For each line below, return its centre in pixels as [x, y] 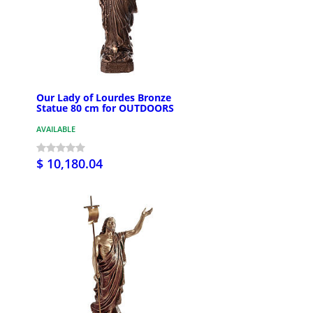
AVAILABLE [56, 129]
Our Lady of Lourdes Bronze [104, 98]
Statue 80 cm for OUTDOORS [105, 108]
